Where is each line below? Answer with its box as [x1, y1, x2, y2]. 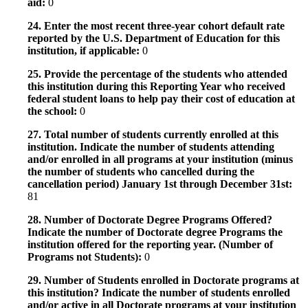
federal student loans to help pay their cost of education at [27, 92, 295, 104]
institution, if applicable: [27, 44, 142, 56]
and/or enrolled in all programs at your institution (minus [27, 153, 293, 165]
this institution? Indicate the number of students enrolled [27, 286, 290, 298]
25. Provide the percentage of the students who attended [27, 67, 287, 80]
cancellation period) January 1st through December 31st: [27, 177, 292, 190]
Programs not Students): [27, 250, 144, 263]
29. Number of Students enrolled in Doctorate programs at [27, 274, 299, 286]
